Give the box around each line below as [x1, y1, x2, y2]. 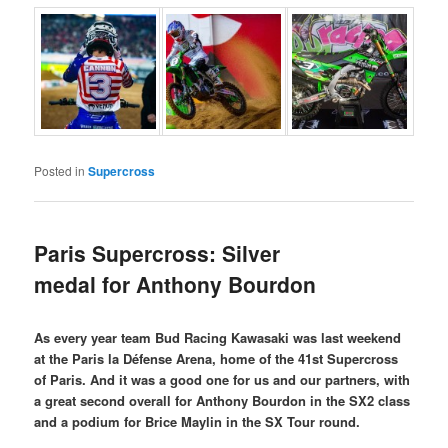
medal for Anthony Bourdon [34, 268, 317, 299]
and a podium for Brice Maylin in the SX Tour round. [34, 412, 361, 432]
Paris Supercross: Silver [34, 237, 281, 268]
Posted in [34, 161, 86, 179]
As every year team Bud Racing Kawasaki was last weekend [34, 328, 402, 348]
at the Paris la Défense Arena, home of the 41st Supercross [34, 349, 399, 369]
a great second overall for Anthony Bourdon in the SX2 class [34, 391, 411, 411]
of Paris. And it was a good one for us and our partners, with [34, 370, 411, 390]
